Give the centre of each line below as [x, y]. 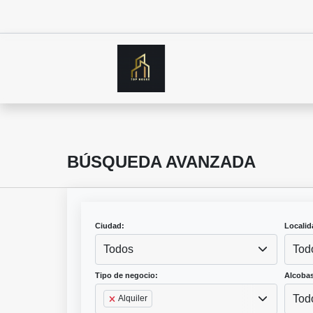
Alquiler [133, 299]
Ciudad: [110, 226]
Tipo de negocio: [126, 276]
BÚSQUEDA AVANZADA [161, 162]
